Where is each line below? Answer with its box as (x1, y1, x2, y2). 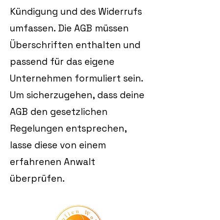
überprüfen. (10, 172, 65, 185)
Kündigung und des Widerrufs (10, 5, 142, 18)
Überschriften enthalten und (10, 39, 140, 51)
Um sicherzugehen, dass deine (10, 89, 144, 101)
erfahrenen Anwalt (10, 156, 95, 168)
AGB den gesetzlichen (10, 106, 108, 118)
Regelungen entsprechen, (10, 122, 127, 135)
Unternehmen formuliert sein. (10, 72, 143, 84)
